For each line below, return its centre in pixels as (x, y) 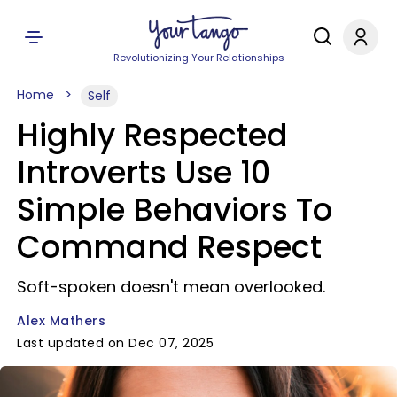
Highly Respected (152, 135)
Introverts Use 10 (144, 172)
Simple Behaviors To (175, 210)
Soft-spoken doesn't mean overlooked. (171, 287)
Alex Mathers (61, 321)
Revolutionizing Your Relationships (198, 58)
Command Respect (169, 247)
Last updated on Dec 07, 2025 (115, 343)
